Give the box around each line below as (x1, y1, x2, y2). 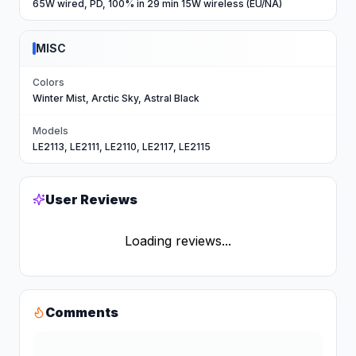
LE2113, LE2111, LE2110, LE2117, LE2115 (33, 141, 211, 153)
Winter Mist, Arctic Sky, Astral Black (33, 92, 199, 104)
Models (33, 125, 68, 137)
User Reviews (45, 192, 137, 207)
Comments (45, 304, 118, 320)
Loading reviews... (125, 233, 231, 249)
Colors (33, 76, 64, 88)
